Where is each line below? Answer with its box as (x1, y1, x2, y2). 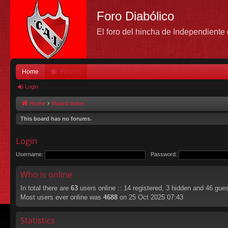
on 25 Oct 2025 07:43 (118, 193, 183, 201)
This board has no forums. (20, 116, 92, 122)
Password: (151, 151, 178, 158)
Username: (16, 151, 43, 158)
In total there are (20, 184, 71, 192)
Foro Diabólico (97, 9, 174, 23)
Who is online (20, 169, 72, 180)
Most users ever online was (20, 193, 103, 201)
